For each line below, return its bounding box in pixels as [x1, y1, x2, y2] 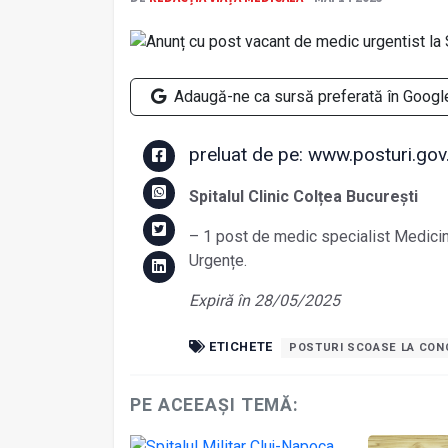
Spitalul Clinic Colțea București [188, 187, 422, 207]
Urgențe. [188, 251, 247, 271]
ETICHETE [205, 339, 274, 355]
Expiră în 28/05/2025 [188, 291, 340, 311]
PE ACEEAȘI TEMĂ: [130, 394, 300, 415]
